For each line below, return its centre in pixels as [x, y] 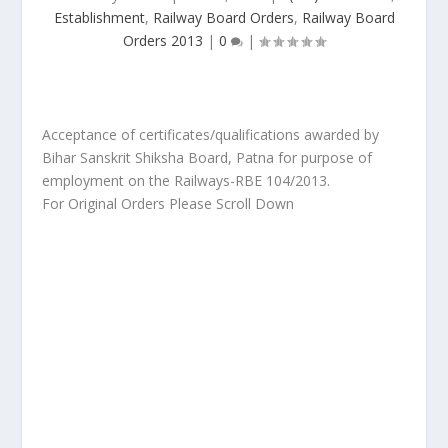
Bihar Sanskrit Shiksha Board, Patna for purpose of [207, 157]
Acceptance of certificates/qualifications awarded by [211, 134]
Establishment [99, 17]
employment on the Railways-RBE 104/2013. [186, 180]
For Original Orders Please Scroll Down [168, 203]
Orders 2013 [163, 40]
